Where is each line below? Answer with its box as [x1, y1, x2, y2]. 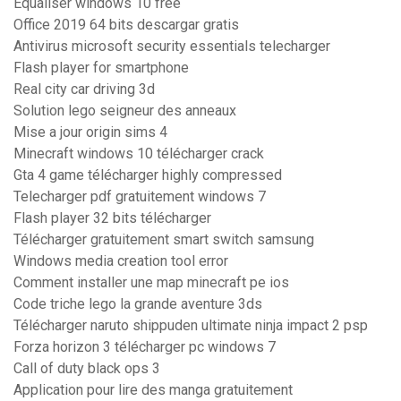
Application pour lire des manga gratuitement [13, 381, 293, 399]
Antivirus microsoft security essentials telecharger [13, 38, 330, 55]
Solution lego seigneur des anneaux [13, 102, 236, 120]
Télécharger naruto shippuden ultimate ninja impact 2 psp [13, 317, 368, 335]
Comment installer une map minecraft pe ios [13, 274, 289, 292]
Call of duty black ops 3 [13, 360, 160, 378]
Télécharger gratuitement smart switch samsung [13, 231, 314, 249]
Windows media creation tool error [13, 252, 228, 270]
